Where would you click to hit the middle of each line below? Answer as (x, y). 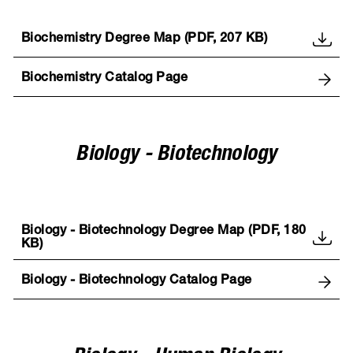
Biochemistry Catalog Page (104, 79)
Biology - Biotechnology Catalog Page (136, 282)
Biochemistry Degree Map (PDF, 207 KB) (144, 40)
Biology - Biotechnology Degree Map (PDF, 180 (163, 231)
